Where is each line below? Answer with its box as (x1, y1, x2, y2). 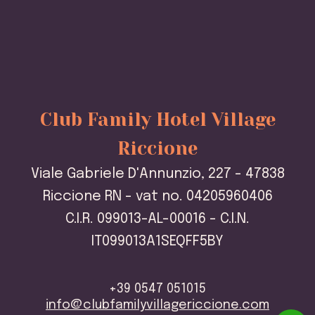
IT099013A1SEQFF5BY (91, 234, 224, 250)
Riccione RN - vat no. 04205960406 (42, 189, 273, 205)
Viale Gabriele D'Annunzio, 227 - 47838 (30, 167, 285, 182)
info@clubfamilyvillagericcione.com (46, 299, 269, 312)
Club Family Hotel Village (39, 109, 276, 131)
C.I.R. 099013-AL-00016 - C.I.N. (65, 212, 250, 227)
